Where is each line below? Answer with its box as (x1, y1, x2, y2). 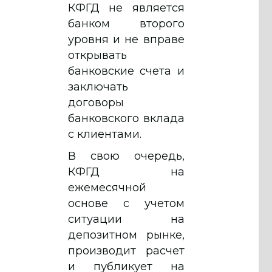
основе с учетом (68, 196, 185, 210)
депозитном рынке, (68, 228, 185, 242)
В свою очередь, (68, 149, 185, 163)
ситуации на (68, 212, 185, 226)
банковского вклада (68, 111, 185, 125)
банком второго (68, 16, 185, 30)
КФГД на (68, 165, 185, 178)
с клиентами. (68, 127, 141, 141)
